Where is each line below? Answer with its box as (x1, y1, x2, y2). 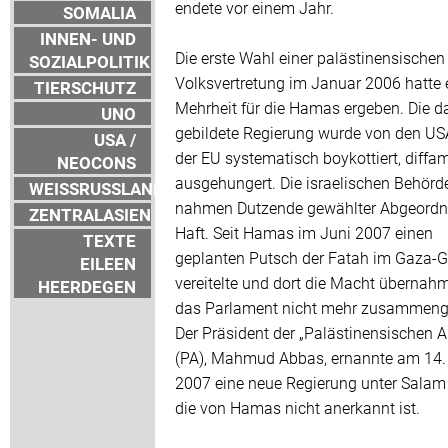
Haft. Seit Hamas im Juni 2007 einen (175, 222, 433, 244)
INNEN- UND (40, 27, 136, 51)
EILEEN (80, 252, 136, 276)
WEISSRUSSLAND (29, 177, 164, 201)
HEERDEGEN (38, 275, 136, 299)
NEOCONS (57, 151, 136, 175)
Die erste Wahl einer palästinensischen (175, 47, 445, 69)
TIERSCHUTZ (34, 76, 136, 100)
